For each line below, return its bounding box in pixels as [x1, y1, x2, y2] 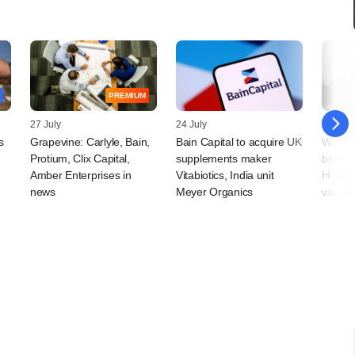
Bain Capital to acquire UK [176, 136, 302, 149]
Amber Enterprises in [30, 169, 132, 182]
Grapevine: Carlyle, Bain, [30, 136, 151, 149]
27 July [30, 119, 61, 131]
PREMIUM [109, 91, 146, 101]
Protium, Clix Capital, [30, 152, 130, 166]
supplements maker [176, 152, 272, 166]
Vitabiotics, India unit [176, 169, 274, 182]
